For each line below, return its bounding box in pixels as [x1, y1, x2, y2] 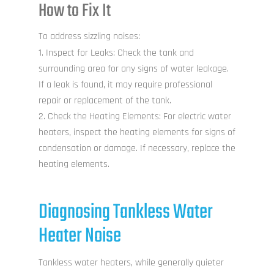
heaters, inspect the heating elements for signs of [38, 126, 235, 139]
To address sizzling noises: [38, 30, 140, 43]
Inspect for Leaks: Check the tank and [45, 46, 194, 60]
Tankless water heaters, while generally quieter [38, 256, 224, 270]
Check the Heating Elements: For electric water [47, 110, 231, 124]
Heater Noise [38, 221, 121, 253]
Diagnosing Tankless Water [38, 197, 213, 229]
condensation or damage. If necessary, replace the [38, 142, 235, 155]
